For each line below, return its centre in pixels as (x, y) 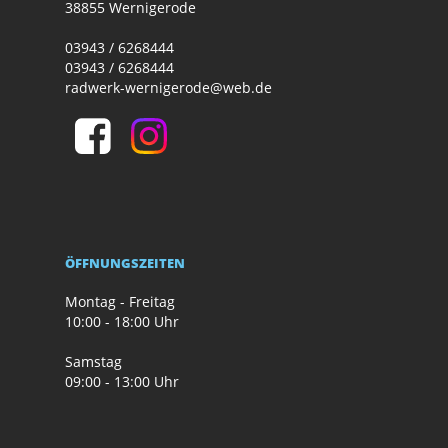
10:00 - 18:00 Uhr (122, 322)
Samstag (93, 362)
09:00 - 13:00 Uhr (122, 382)
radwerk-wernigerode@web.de (168, 88)
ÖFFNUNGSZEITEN (125, 263)
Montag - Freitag (120, 302)
